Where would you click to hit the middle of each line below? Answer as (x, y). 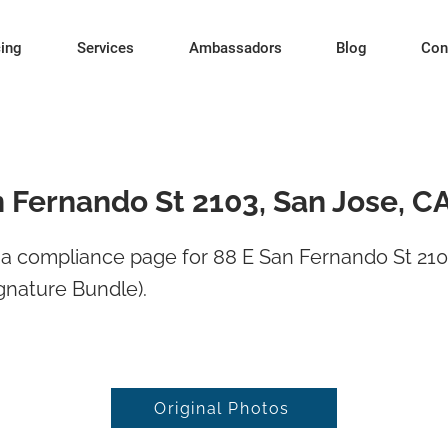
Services (105, 48)
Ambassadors (235, 48)
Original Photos (222, 408)
